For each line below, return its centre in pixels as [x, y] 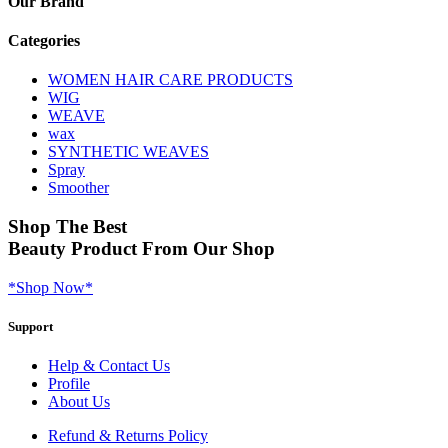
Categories [44, 40]
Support [30, 326]
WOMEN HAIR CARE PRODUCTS [170, 80]
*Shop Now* [50, 287]
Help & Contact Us [109, 365]
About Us [79, 401]
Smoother [78, 188]
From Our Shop [208, 248]
